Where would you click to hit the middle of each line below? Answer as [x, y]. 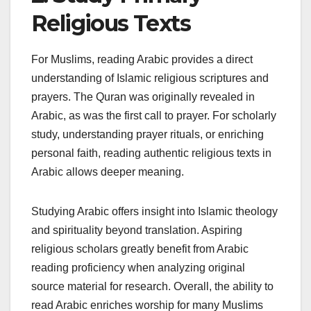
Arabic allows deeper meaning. [108, 172]
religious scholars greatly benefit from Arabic [140, 249]
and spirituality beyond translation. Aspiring [137, 230]
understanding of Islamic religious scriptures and [150, 78]
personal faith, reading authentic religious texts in [151, 153]
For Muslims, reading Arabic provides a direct [142, 60]
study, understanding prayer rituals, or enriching [148, 135]
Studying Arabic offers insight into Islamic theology [154, 212]
